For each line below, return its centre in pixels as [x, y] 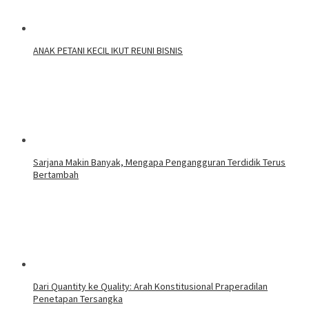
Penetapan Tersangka [78, 299]
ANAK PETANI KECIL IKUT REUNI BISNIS [108, 51]
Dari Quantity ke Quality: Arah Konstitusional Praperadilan [150, 287]
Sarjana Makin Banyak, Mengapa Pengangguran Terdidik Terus [159, 162]
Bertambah [56, 175]
